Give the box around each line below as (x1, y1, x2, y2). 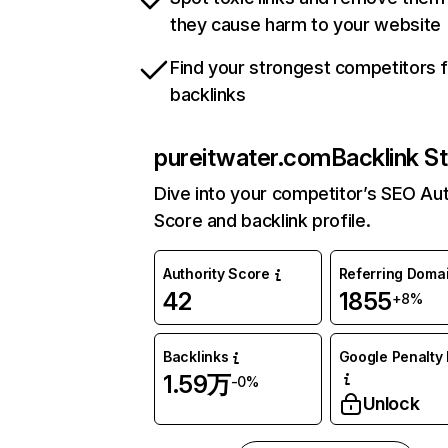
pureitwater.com (154, 143, 331, 173)
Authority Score (163, 265, 270, 283)
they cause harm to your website (170, 14, 441, 36)
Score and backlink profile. (154, 210, 371, 232)
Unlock (362, 393, 420, 415)
